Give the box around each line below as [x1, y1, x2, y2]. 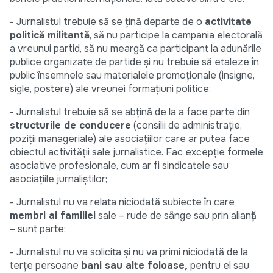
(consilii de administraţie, [131, 119, 242, 132]
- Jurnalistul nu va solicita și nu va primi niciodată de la [10, 246, 248, 259]
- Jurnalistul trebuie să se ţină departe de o [10, 15, 205, 29]
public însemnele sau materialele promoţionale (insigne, [10, 69, 255, 82]
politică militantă [10, 29, 90, 42]
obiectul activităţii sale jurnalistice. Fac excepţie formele [10, 146, 263, 159]
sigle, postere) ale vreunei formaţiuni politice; [10, 82, 211, 96]
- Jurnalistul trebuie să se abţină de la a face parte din [10, 105, 250, 119]
